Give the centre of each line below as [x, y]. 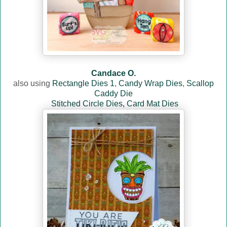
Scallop [200, 84]
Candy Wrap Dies [150, 84]
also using [33, 84]
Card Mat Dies [152, 104]
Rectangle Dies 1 [83, 84]
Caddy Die [113, 94]
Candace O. [113, 73]
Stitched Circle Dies [87, 104]
